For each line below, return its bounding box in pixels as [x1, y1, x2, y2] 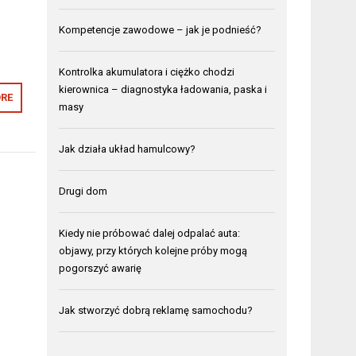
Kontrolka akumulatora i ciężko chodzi [59, 66, 235, 79]
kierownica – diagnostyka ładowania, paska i [59, 83, 268, 96]
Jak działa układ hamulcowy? [59, 143, 196, 156]
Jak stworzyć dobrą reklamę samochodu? [59, 304, 253, 317]
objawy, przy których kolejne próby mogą [59, 245, 248, 257]
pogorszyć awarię [59, 262, 142, 275]
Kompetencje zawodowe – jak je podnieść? [59, 24, 262, 37]
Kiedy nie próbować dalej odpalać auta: [59, 227, 241, 240]
